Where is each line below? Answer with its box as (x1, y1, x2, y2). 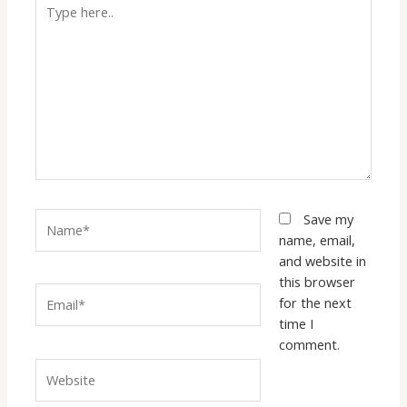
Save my (303, 209, 353, 228)
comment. (278, 334, 340, 353)
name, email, (278, 230, 355, 249)
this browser (278, 272, 355, 291)
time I (278, 313, 313, 333)
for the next (278, 293, 352, 312)
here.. (35, 12, 68, 31)
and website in (278, 251, 366, 270)
